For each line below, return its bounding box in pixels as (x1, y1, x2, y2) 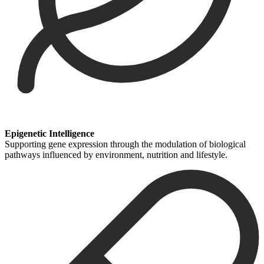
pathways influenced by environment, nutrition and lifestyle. (5, 149, 227, 160)
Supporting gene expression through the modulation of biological (5, 138, 246, 149)
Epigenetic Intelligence (5, 128, 94, 138)
